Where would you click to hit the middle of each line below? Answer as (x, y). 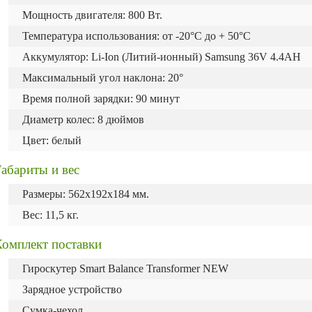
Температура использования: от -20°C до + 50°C (136, 36)
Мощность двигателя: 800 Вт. (92, 15)
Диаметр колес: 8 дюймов (83, 119)
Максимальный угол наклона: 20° (103, 78)
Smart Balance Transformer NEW (154, 268)
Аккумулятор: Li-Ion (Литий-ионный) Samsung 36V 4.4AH (162, 57)
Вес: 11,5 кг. (50, 215)
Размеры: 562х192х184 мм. (86, 194)
